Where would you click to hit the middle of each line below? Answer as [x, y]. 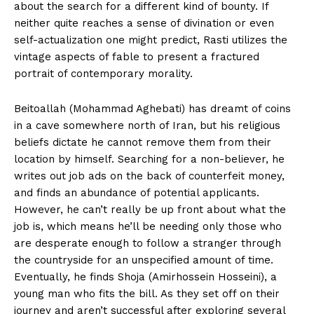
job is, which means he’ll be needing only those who [148, 227]
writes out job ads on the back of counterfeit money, [149, 176]
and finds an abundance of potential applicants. [137, 193]
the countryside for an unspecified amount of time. [144, 260]
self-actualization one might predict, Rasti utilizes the [151, 40]
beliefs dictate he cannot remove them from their [143, 143]
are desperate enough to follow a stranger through [148, 244]
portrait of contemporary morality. [103, 74]
